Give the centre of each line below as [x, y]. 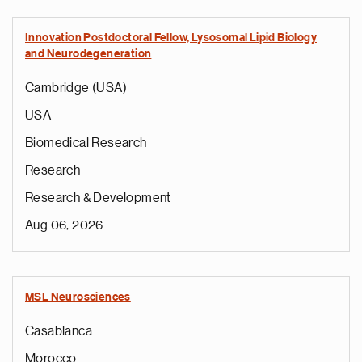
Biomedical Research [86, 143]
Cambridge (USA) [76, 88]
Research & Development [98, 198]
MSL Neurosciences [78, 297]
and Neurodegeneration [88, 54]
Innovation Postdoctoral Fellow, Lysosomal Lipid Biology [171, 38]
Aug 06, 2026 [64, 225]
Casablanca [59, 331]
